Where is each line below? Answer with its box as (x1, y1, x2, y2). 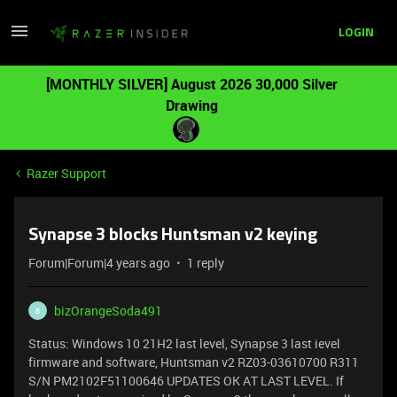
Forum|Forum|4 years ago (28, 254, 170, 271)
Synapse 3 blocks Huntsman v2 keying (28, 227, 317, 245)
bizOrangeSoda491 (54, 302, 162, 319)
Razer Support (27, 165, 106, 182)
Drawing (165, 96, 218, 115)
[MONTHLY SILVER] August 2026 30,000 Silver (45, 74, 338, 94)
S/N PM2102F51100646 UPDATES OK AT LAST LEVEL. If (28, 372, 344, 389)
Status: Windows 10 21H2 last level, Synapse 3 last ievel (28, 335, 340, 352)
